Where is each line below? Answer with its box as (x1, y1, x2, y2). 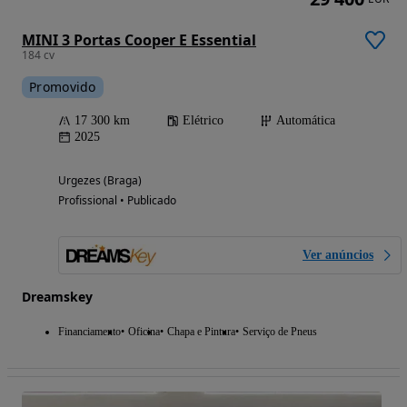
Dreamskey (22, 288, 93, 306)
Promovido (29, 78, 96, 96)
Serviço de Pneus (243, 325, 317, 339)
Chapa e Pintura (167, 325, 235, 339)
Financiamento (58, 325, 121, 339)
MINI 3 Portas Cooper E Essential (22, 30, 256, 51)
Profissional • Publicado (58, 193, 176, 209)
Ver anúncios (303, 248, 373, 263)
